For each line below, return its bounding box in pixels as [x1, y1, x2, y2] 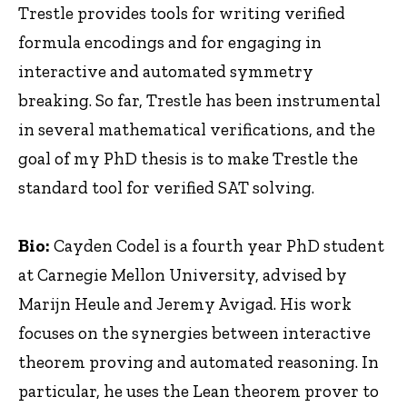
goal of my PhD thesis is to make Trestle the [18, 147, 358, 169]
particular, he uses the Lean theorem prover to [18, 380, 379, 402]
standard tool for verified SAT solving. [18, 176, 314, 198]
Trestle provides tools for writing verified [18, 2, 345, 24]
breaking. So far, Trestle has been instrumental [18, 89, 381, 111]
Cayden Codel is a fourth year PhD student [54, 234, 384, 256]
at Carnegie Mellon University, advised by [18, 263, 347, 285]
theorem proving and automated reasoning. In [18, 351, 379, 372]
